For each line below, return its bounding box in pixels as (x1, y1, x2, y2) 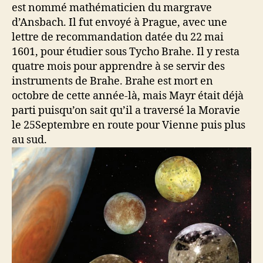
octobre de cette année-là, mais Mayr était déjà (12, 89, 244, 103)
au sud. (12, 133, 47, 147)
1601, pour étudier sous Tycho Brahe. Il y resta (12, 45, 240, 59)
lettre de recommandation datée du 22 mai (12, 30, 224, 44)
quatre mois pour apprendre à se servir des (12, 59, 225, 73)
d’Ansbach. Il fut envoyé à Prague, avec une (12, 15, 227, 29)
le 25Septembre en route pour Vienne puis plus (12, 118, 245, 132)
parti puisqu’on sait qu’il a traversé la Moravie (12, 103, 240, 117)
